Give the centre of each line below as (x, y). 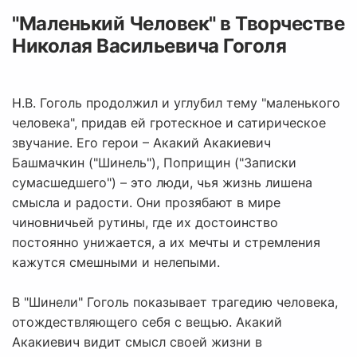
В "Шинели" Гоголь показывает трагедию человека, (175, 302)
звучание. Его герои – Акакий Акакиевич (141, 143)
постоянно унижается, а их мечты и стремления (166, 243)
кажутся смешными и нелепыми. (116, 263)
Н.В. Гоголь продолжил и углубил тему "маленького (176, 103)
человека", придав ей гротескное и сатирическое (169, 123)
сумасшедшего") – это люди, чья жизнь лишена (162, 183)
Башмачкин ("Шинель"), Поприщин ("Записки (154, 163)
